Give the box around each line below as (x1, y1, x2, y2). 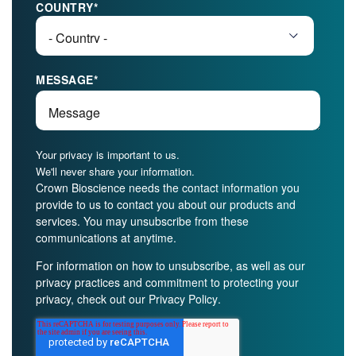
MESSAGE (36, 72, 94, 87)
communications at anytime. (36, 230, 176, 246)
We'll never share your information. (36, 164, 195, 179)
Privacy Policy (149, 291, 218, 307)
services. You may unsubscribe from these (36, 213, 249, 229)
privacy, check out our (36, 291, 149, 307)
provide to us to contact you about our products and (36, 196, 296, 212)
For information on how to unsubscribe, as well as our (36, 257, 305, 273)
